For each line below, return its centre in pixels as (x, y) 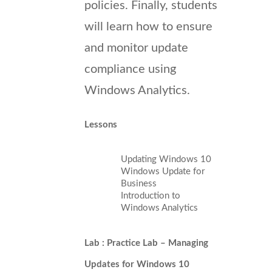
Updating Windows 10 (166, 159)
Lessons (101, 124)
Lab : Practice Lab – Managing (146, 243)
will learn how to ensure (148, 26)
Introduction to (151, 195)
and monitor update (136, 48)
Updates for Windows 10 (137, 264)
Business (139, 183)
